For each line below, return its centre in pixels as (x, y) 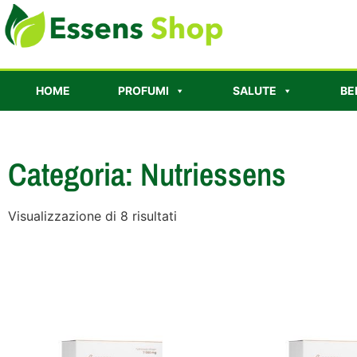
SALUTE (254, 90)
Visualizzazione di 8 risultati (92, 216)
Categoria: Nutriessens (147, 174)
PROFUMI (143, 90)
